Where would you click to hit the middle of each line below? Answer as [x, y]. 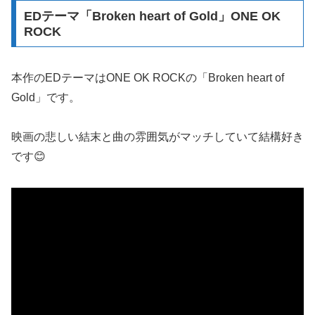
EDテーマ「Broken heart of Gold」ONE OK [152, 16]
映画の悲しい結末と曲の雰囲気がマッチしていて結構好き [157, 137]
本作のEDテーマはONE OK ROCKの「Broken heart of [148, 77]
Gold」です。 [46, 97]
